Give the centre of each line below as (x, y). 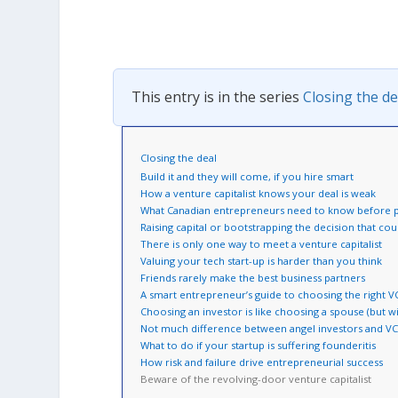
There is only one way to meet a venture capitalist (262, 244)
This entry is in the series (218, 97)
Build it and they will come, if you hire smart (247, 176)
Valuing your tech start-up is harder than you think (262, 261)
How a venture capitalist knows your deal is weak (259, 193)
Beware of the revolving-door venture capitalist (256, 379)
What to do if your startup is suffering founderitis (259, 345)
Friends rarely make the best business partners (253, 278)
